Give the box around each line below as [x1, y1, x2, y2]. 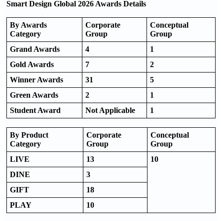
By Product [10, 130, 48, 139]
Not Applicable [85, 106, 135, 114]
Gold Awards [10, 60, 54, 69]
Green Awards [10, 90, 58, 99]
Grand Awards [10, 44, 60, 53]
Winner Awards [10, 75, 63, 84]
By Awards [10, 20, 47, 29]
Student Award [10, 106, 61, 114]
